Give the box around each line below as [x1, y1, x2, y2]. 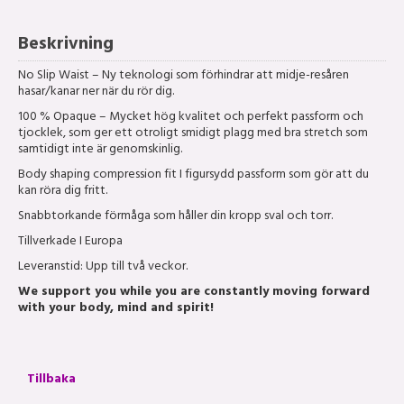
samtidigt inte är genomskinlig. [18, 138, 182, 163]
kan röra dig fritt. [18, 179, 107, 205]
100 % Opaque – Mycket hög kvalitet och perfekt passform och [18, 106, 363, 131]
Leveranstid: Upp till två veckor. [18, 255, 188, 280]
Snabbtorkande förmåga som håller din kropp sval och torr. [18, 205, 333, 230]
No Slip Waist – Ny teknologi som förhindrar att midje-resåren [18, 64, 349, 89]
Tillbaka [27, 368, 76, 393]
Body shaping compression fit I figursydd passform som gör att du [18, 163, 369, 188]
